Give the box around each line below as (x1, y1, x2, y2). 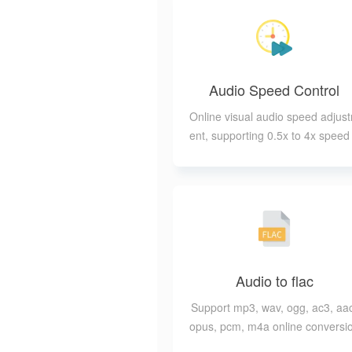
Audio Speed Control (209, 79, 339, 100)
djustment (250, 146, 299, 162)
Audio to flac (235, 270, 313, 291)
